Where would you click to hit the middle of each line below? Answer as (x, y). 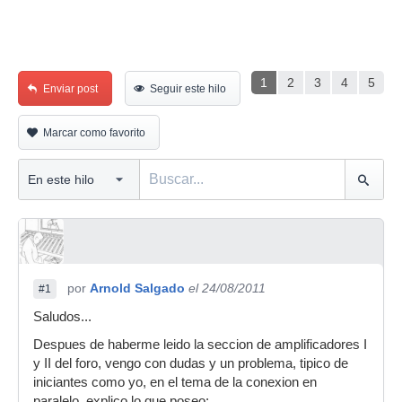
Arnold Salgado (137, 288)
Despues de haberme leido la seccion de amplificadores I (200, 345)
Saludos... (62, 317)
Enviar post (70, 89)
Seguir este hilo (188, 89)
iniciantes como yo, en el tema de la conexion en (175, 382)
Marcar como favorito (94, 133)
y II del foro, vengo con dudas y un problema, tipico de (191, 363)
